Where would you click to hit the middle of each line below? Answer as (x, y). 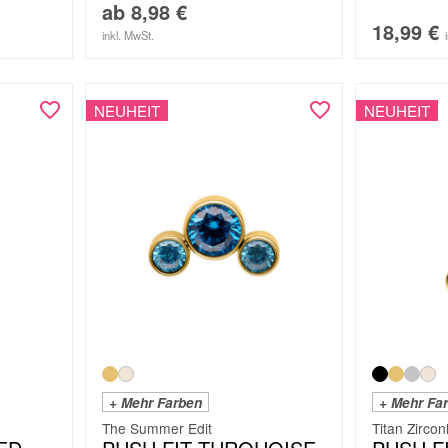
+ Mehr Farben (155, 403)
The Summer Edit (156, 428)
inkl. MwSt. (127, 34)
